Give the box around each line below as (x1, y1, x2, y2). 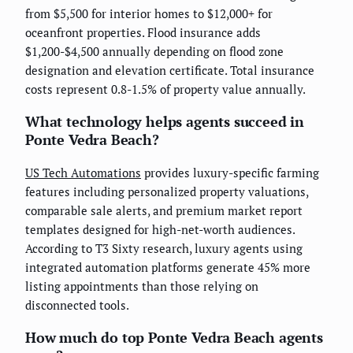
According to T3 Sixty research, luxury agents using (25, 240, 303, 257)
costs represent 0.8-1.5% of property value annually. (25, 81, 306, 98)
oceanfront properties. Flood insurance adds (25, 24, 261, 41)
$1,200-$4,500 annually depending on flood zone (25, 43, 284, 60)
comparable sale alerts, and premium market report (25, 203, 303, 219)
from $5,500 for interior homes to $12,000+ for (25, 6, 273, 22)
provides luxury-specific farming (141, 165, 319, 181)
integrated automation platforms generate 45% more (25, 259, 310, 276)
